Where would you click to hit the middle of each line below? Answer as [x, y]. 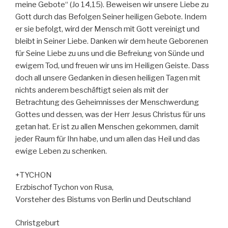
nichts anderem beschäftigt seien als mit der [92, 90]
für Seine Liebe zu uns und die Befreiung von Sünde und [110, 54]
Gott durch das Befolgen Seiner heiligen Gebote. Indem [111, 17]
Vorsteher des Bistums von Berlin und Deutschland [103, 199]
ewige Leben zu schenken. [61, 151]
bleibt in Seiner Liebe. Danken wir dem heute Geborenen [112, 41]
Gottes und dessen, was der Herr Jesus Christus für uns [110, 115]
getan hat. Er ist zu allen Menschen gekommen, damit [107, 127]
